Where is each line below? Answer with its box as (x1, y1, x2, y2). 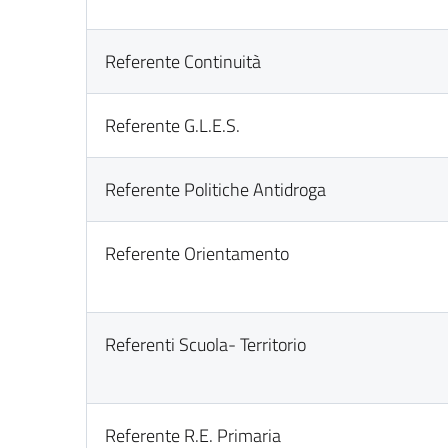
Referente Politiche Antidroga (105, 176, 327, 203)
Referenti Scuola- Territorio (105, 331, 307, 358)
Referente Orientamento (105, 240, 290, 267)
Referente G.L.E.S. (105, 112, 241, 139)
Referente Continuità (105, 48, 262, 75)
